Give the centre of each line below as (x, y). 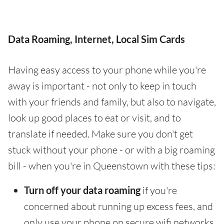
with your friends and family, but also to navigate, (112, 102)
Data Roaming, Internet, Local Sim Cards (96, 39)
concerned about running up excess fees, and (118, 206)
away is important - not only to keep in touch (102, 86)
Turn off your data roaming (82, 190)
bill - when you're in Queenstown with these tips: (112, 166)
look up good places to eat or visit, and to (94, 118)
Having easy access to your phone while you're (107, 70)
